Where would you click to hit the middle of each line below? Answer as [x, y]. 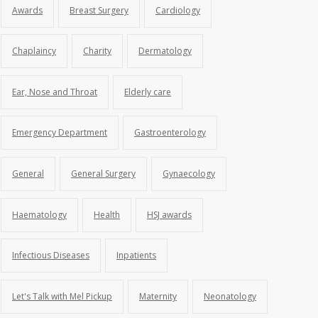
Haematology [39, 214]
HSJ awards [169, 214]
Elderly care [148, 92]
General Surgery [103, 173]
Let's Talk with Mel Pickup [62, 296]
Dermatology [165, 51]
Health [107, 214]
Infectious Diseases [51, 256]
